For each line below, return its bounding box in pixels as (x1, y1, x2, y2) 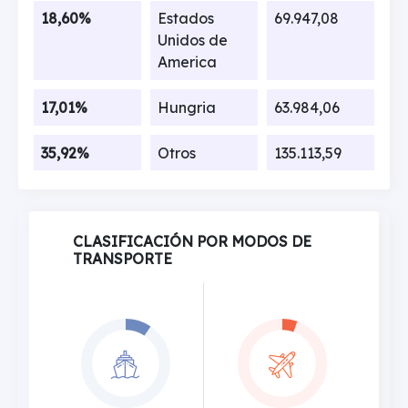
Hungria (157, 97, 216, 117)
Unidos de (157, 31, 228, 50)
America (157, 53, 217, 72)
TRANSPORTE (73, 250, 172, 268)
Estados (157, 9, 214, 28)
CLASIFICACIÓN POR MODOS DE (73, 232, 311, 250)
